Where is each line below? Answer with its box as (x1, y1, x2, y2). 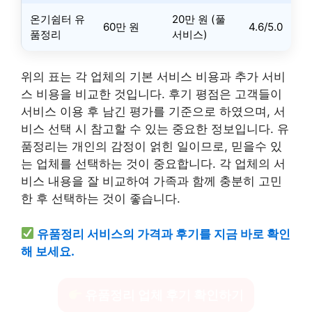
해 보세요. (21, 244, 75, 258)
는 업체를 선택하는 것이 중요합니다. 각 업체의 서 (21, 157, 286, 171)
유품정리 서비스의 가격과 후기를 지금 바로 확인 (37, 226, 291, 241)
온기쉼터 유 (30, 12, 85, 26)
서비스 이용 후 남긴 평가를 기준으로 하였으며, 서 (21, 104, 286, 118)
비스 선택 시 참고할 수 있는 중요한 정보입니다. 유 (21, 122, 289, 136)
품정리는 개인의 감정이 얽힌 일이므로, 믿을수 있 (21, 139, 282, 153)
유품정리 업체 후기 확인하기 (82, 288, 244, 302)
